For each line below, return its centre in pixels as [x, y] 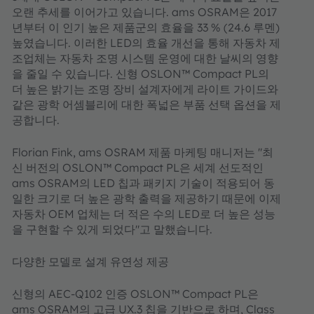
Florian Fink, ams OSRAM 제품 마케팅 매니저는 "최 [143, 152]
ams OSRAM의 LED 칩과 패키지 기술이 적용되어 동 [143, 183]
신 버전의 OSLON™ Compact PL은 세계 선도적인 [138, 168]
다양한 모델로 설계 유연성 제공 [90, 261]
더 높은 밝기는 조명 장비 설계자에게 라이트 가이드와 [145, 89]
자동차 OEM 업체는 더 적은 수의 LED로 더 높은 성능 [144, 214]
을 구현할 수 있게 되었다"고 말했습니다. [112, 229]
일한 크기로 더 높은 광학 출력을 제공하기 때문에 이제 [146, 198]
